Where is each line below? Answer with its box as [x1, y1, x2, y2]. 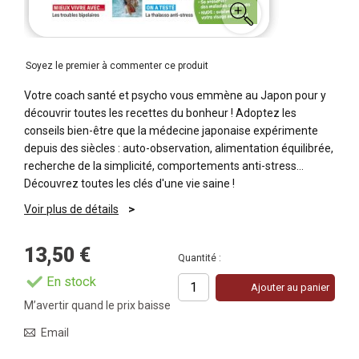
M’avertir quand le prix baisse [24, 299, 171, 312]
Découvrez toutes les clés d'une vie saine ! [24, 177, 235, 190]
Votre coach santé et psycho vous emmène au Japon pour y [24, 89, 326, 102]
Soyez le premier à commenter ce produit [26, 60, 208, 71]
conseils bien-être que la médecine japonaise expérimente [24, 124, 318, 137]
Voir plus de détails [24, 203, 119, 216]
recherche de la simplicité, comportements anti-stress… [24, 159, 304, 172]
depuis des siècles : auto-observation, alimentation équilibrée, [24, 142, 333, 155]
